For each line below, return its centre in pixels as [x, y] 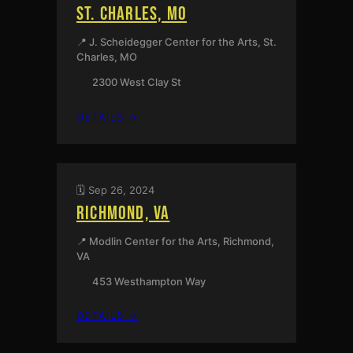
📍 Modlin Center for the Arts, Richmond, [175, 241]
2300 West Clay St [136, 82]
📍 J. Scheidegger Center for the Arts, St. [176, 41]
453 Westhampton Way [149, 281]
